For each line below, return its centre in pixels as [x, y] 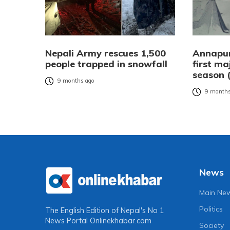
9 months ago [76, 81]
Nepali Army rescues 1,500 [106, 53]
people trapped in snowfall [106, 64]
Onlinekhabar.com [121, 221]
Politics [211, 209]
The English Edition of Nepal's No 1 [105, 211]
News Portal [68, 221]
